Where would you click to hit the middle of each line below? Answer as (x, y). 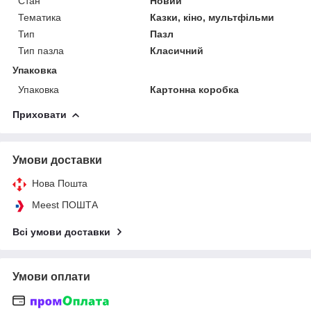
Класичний (177, 50)
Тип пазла (41, 50)
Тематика (40, 17)
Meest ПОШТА (65, 204)
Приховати (40, 114)
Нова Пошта (60, 183)
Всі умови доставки (61, 232)
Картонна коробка (195, 89)
